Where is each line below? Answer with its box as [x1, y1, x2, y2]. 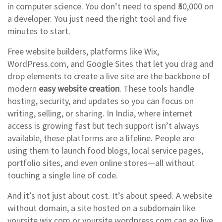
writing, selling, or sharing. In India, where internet [7, 108, 192, 119]
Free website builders [7, 46, 86, 57]
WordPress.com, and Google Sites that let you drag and [7, 58, 214, 69]
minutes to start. [7, 25, 70, 37]
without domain [7, 202, 67, 214]
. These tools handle [119, 83, 194, 94]
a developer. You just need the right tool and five [7, 13, 187, 24]
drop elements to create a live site [7, 70, 134, 82]
